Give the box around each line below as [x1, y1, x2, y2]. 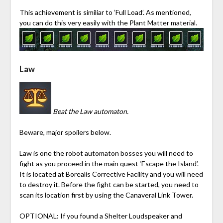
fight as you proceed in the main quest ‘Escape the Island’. [19, 159, 199, 168]
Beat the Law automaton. [52, 107, 128, 115]
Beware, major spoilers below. [19, 127, 111, 136]
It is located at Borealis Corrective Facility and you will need [19, 169, 203, 178]
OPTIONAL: [19, 211, 60, 220]
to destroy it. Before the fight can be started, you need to [19, 180, 199, 189]
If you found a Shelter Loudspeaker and [60, 211, 182, 220]
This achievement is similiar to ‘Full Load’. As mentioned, [19, 7, 191, 16]
